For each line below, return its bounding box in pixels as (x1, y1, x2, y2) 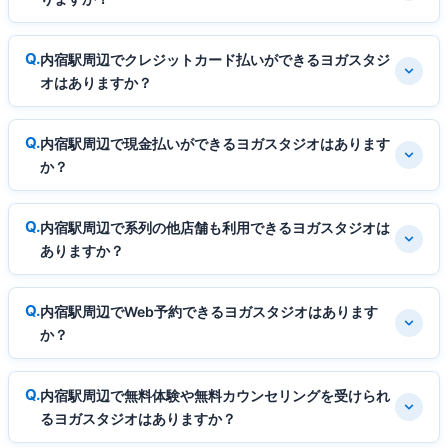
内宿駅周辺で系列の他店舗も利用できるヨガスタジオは (40, 218, 390, 236)
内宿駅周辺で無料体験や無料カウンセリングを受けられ (40, 386, 390, 404)
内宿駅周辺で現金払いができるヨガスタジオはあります (40, 134, 390, 152)
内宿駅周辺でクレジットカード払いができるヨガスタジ (40, 50, 390, 68)
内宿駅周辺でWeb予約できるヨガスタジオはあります (40, 302, 378, 320)
